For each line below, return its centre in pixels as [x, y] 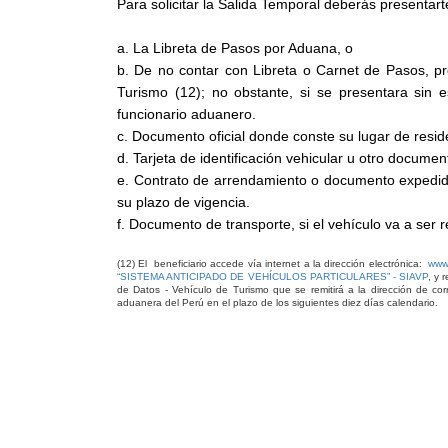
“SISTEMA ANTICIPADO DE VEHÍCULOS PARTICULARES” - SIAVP [273, 276]
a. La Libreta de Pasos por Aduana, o [235, 48]
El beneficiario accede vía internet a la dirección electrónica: [282, 263]
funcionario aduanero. [186, 114]
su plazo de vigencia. [183, 202]
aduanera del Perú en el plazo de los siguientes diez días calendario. [277, 302]
